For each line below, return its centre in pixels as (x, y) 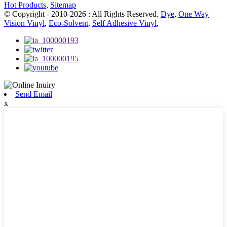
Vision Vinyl (24, 23)
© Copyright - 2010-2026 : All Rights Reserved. (82, 14)
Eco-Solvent (68, 23)
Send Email (34, 94)
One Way (194, 14)
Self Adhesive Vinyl (124, 23)
